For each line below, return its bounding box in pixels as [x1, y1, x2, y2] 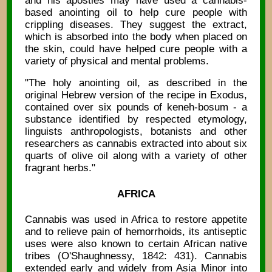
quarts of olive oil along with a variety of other [24, 150, 248, 162]
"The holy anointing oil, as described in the [24, 77, 248, 89]
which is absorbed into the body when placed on [24, 30, 248, 42]
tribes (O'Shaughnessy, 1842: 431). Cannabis [24, 250, 248, 262]
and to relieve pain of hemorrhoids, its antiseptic [24, 225, 248, 237]
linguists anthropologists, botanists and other [24, 126, 248, 138]
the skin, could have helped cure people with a [24, 42, 248, 55]
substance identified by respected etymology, [24, 114, 248, 126]
